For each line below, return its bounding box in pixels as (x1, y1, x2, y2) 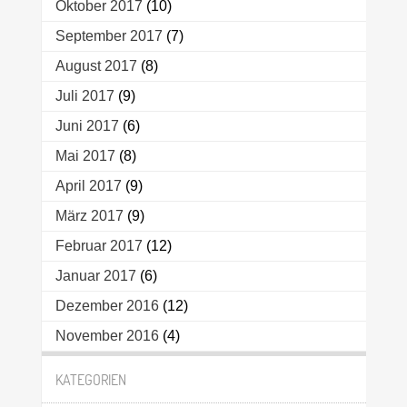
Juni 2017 (55, 118, 119, 134)
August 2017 (55, 58, 137, 74)
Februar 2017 (55, 238, 143, 254)
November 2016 (55, 328, 159, 344)
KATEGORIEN (55, 370, 126, 390)
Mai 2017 (55, 148, 115, 164)
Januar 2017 (55, 268, 136, 284)
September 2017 (55, 28, 163, 45)
